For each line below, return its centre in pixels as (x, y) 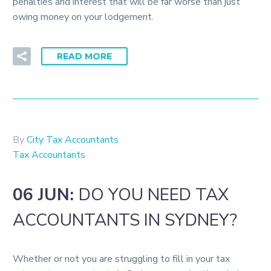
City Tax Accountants (73, 140)
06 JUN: (46, 194)
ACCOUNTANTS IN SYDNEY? (125, 220)
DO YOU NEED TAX (154, 194)
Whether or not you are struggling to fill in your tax (121, 259)
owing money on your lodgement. (83, 17)
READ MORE (84, 57)
